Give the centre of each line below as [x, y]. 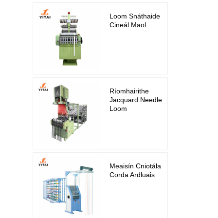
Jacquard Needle [136, 100]
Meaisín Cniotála [136, 166]
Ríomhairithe [129, 91]
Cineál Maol [128, 25]
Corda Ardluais [132, 175]
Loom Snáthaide [135, 16]
